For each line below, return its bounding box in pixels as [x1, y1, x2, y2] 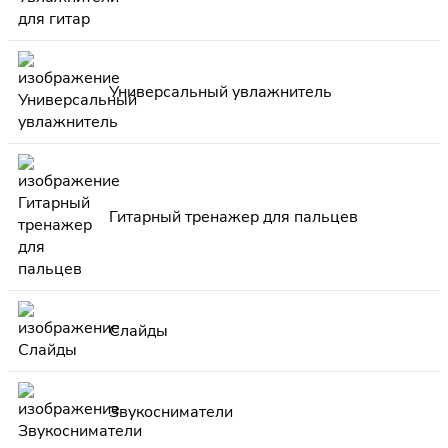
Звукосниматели [109, 401, 233, 424]
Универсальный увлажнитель [109, 81, 332, 104]
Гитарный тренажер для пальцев [109, 206, 358, 229]
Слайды [109, 320, 168, 343]
